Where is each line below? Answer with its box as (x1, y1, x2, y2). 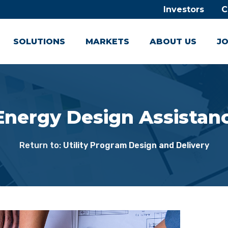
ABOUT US (150, 37, 196, 46)
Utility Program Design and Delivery (63, 140, 209, 150)
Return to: (19, 140, 63, 150)
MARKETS (85, 37, 129, 46)
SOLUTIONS (13, 37, 65, 46)
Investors (163, 5, 204, 14)
